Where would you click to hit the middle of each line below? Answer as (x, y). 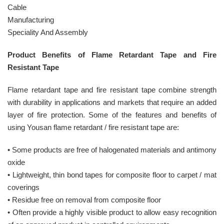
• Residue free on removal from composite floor (84, 199)
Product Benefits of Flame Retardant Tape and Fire (112, 54)
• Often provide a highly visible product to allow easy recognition (112, 212)
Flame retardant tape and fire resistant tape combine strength (112, 89)
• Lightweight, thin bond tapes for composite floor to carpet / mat (112, 174)
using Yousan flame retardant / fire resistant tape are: (93, 127)
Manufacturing (31, 19)
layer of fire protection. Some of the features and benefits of (112, 114)
